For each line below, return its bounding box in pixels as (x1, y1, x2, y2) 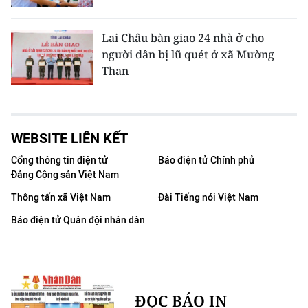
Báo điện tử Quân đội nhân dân (11, 214, 145, 227)
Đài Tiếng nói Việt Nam (158, 192, 258, 204)
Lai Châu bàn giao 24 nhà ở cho (102, 30, 264, 46)
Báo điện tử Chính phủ (158, 155, 254, 167)
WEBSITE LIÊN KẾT (11, 130, 128, 147)
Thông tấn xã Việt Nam (11, 192, 111, 204)
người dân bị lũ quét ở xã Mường (102, 47, 274, 63)
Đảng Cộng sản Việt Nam (11, 169, 119, 181)
